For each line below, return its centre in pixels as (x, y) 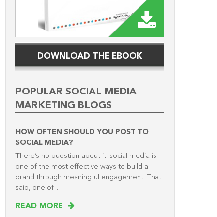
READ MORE (42, 206)
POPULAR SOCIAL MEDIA (76, 92)
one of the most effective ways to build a (82, 167)
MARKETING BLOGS (64, 105)
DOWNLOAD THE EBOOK (90, 56)
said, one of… (38, 188)
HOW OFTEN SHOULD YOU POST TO (82, 132)
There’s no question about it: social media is (86, 156)
